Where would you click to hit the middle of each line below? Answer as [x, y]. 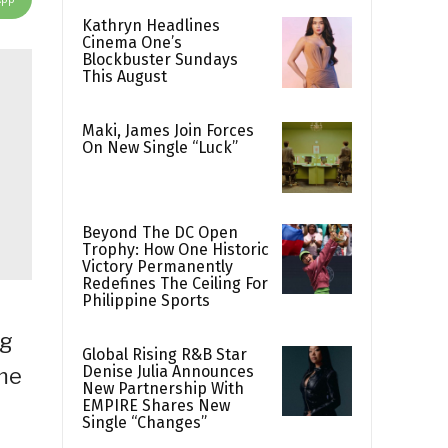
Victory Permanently [157, 266]
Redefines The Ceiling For [175, 283]
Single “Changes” [144, 422]
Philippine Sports [146, 300]
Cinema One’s [132, 43]
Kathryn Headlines [151, 26]
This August [124, 77]
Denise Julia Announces [168, 371]
